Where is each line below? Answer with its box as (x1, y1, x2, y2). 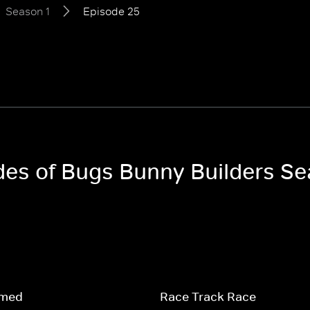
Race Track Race (159, 289, 256, 304)
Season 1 (6, 4, 50, 18)
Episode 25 (83, 4, 140, 18)
